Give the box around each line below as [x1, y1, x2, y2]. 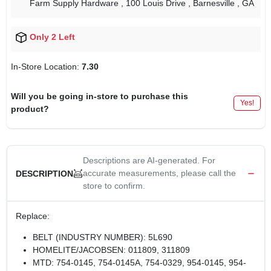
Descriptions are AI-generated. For [82, 155, 215, 166]
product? [10, 104, 49, 114]
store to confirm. [82, 181, 145, 191]
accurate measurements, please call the [82, 168, 236, 178]
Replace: [15, 211, 50, 221]
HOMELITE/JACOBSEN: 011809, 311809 [32, 245, 190, 255]
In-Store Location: [10, 62, 82, 72]
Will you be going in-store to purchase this [10, 91, 188, 102]
